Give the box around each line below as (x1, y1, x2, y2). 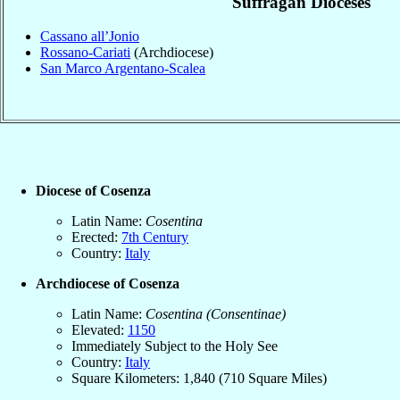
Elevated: (71, 321, 128, 337)
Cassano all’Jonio (40, 29, 139, 45)
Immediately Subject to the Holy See (71, 337, 278, 354)
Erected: (71, 229, 121, 245)
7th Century (121, 229, 188, 245)
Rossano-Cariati (40, 45, 130, 61)
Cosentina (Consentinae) (146, 305, 286, 321)
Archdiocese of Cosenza (36, 275, 179, 291)
